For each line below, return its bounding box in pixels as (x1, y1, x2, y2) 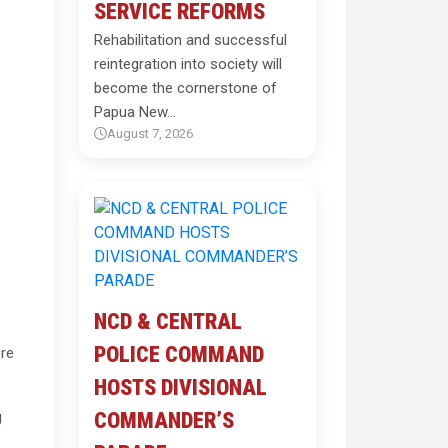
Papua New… (93, 103, 176, 121)
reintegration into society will (93, 55, 282, 73)
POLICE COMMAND (93, 342, 264, 367)
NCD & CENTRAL (93, 309, 242, 334)
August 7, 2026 (106, 126, 193, 141)
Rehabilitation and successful (93, 31, 287, 49)
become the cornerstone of (93, 79, 277, 97)
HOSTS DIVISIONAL (93, 375, 267, 400)
